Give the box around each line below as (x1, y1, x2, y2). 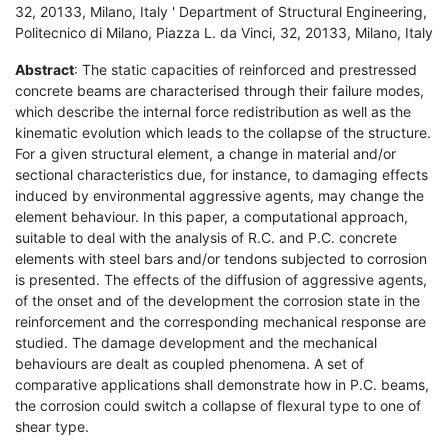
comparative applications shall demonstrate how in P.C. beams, (15, 375, 429, 393)
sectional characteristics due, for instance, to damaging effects (15, 165, 428, 183)
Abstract (15, 60, 74, 78)
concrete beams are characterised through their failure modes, (15, 81, 424, 99)
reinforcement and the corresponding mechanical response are (15, 312, 426, 330)
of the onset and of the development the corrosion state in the (15, 291, 420, 309)
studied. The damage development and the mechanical (15, 333, 377, 351)
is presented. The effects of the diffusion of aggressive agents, (15, 270, 427, 288)
